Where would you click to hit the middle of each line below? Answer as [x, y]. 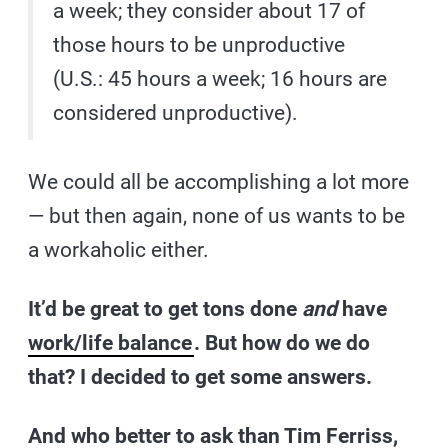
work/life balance [110, 342]
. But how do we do [282, 342]
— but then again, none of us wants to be [217, 215]
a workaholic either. [119, 249]
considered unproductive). [176, 112]
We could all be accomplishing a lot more [219, 181]
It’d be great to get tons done [165, 308]
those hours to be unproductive [199, 44]
